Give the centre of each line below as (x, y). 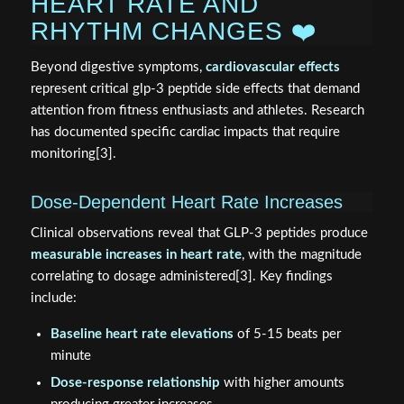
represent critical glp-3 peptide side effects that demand (195, 88)
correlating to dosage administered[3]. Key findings (181, 277)
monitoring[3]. (73, 153)
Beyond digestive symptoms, (118, 67)
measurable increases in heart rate (136, 255)
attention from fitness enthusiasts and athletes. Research (197, 110)
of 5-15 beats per (287, 335)
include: (53, 298)
